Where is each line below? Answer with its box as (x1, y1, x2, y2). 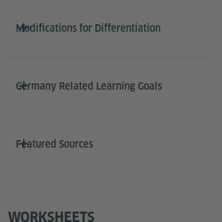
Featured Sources (16, 138, 93, 151)
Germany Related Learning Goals (16, 80, 162, 93)
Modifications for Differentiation (16, 22, 161, 35)
